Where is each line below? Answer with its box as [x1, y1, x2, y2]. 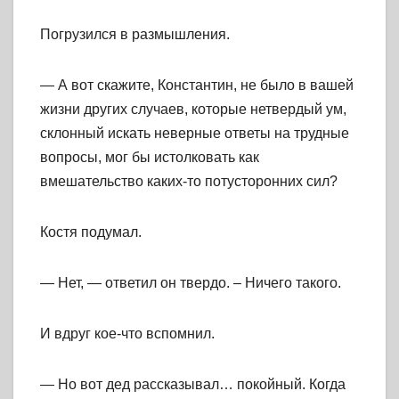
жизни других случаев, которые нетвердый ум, [40, 102, 346, 118]
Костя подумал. [40, 224, 142, 240]
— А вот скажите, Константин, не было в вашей [40, 77, 354, 94]
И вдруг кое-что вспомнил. [40, 326, 215, 342]
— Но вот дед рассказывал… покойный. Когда [40, 377, 346, 393]
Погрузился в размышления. [40, 27, 230, 43]
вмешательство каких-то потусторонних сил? [40, 174, 338, 190]
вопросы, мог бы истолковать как [40, 150, 259, 166]
